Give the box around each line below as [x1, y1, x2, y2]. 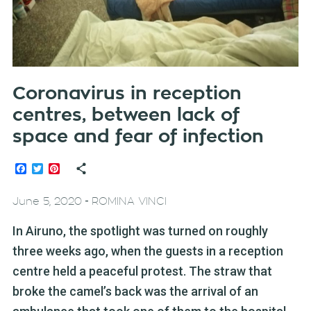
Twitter [42, 162, 77, 176]
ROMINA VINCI [91, 196, 167, 208]
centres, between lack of [12, 106, 239, 125]
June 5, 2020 [12, 196, 82, 208]
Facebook [26, 162, 74, 176]
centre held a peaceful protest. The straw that [12, 264, 272, 279]
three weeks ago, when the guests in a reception [12, 244, 283, 259]
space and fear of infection [12, 128, 264, 146]
